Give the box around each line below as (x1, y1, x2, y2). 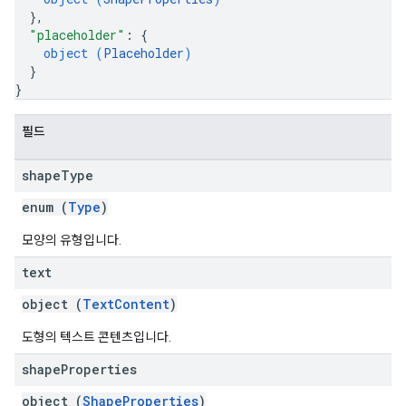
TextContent (82, 295, 169, 313)
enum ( (22, 198, 68, 216)
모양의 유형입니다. (22, 233, 121, 247)
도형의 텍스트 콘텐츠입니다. (22, 330, 171, 344)
